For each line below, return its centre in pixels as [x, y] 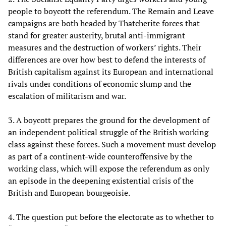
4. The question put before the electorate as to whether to [111, 217]
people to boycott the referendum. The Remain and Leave [111, 11]
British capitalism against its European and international [111, 71]
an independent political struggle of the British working [108, 132]
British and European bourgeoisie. [69, 192]
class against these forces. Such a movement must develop [112, 144]
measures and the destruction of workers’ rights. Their [105, 47]
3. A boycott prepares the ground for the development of [109, 120]
